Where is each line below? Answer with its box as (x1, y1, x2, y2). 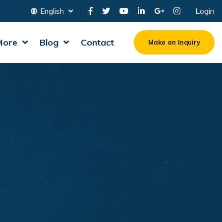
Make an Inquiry (148, 38, 200, 46)
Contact (81, 37, 114, 48)
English (40, 6, 66, 16)
